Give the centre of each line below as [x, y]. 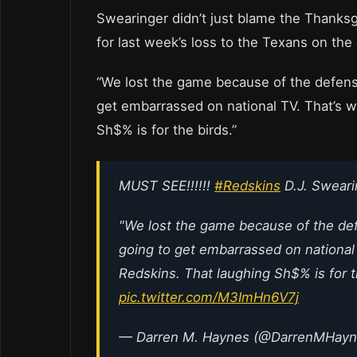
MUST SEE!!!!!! [167, 186]
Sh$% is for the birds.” [167, 130]
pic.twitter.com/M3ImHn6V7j [209, 298]
